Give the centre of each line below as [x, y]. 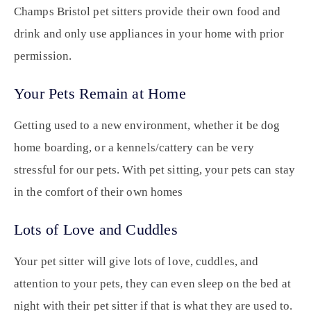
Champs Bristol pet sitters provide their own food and [148, 12]
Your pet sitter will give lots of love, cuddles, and [136, 262]
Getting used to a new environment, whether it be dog [147, 126]
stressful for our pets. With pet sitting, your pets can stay [155, 170]
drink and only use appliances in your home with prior [149, 34]
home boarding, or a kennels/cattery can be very [134, 148]
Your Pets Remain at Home [100, 94]
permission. [43, 56]
